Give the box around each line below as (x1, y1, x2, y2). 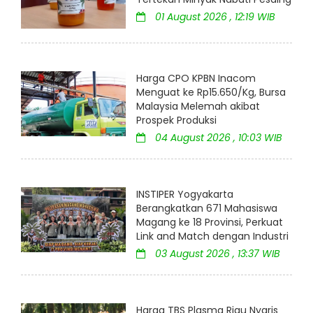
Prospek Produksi (136, 113, 217, 128)
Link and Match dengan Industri (136, 229, 289, 244)
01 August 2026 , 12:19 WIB (152, 9, 275, 24)
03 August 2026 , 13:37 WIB (152, 247, 280, 261)
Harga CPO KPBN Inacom (136, 71, 256, 86)
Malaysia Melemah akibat (136, 99, 260, 114)
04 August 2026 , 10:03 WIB (152, 131, 282, 145)
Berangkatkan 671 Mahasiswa (136, 201, 277, 216)
